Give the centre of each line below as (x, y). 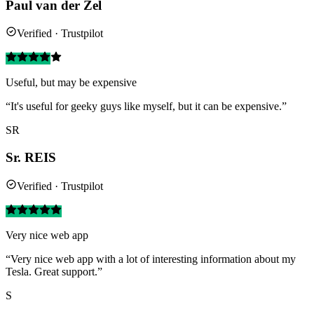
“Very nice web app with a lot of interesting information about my (151, 259)
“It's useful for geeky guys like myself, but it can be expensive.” (146, 107)
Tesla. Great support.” (54, 271)
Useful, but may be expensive (71, 83)
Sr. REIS (31, 158)
